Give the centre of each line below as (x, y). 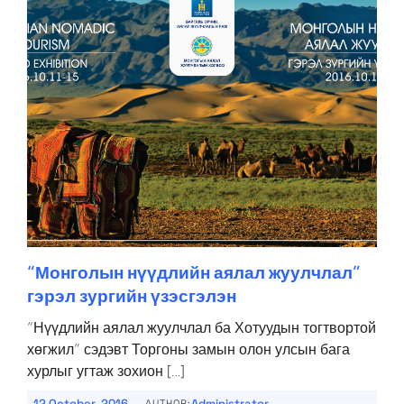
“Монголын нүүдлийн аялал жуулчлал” (194, 272)
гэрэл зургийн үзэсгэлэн (132, 296)
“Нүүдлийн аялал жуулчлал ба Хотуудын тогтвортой (202, 327)
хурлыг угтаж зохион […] (106, 371)
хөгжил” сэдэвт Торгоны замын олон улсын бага (188, 349)
